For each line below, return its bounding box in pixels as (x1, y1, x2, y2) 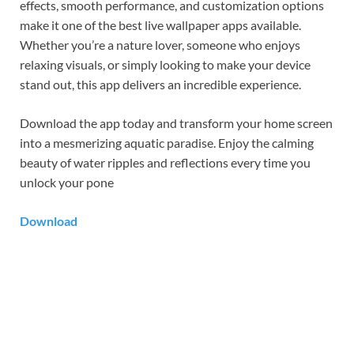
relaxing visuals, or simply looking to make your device (20, 57, 311, 73)
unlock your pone (20, 175, 114, 190)
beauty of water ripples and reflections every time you (20, 155, 311, 171)
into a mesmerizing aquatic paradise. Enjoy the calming (20, 135, 314, 151)
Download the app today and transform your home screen (20, 115, 333, 131)
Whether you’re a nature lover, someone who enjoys (20, 37, 300, 53)
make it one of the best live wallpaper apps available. (20, 17, 301, 33)
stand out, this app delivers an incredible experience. (20, 77, 301, 92)
